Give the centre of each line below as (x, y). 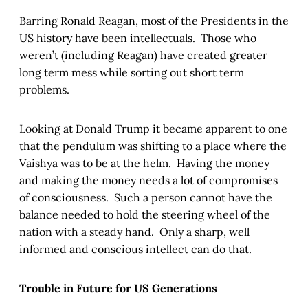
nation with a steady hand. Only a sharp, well (134, 232)
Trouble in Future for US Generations (118, 288)
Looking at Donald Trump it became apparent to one (153, 129)
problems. (44, 90)
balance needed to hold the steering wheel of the (145, 215)
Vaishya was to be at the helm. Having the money (144, 163)
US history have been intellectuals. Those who (138, 38)
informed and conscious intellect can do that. (135, 249)
